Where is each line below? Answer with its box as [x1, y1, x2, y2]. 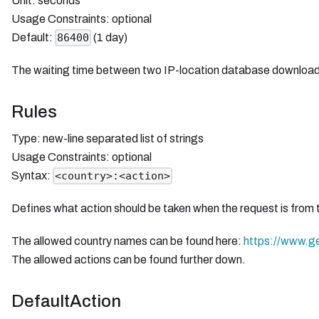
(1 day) [91, 31, 128, 43]
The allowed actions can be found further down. [11, 253, 246, 266]
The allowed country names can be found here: [11, 235, 244, 248]
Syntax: [11, 169, 53, 182]
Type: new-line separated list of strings [11, 132, 204, 145]
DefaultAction [11, 292, 121, 311]
